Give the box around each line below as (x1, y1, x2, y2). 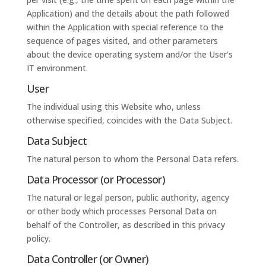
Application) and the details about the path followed (26, 8, 229, 19)
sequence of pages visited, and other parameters (26, 35, 218, 46)
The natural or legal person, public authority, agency (26, 192, 229, 203)
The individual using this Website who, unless (26, 101, 201, 112)
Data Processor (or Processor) (26, 172, 165, 186)
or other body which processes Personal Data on (26, 205, 217, 217)
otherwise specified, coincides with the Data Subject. (26, 115, 232, 126)
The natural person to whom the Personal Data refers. (26, 153, 239, 164)
